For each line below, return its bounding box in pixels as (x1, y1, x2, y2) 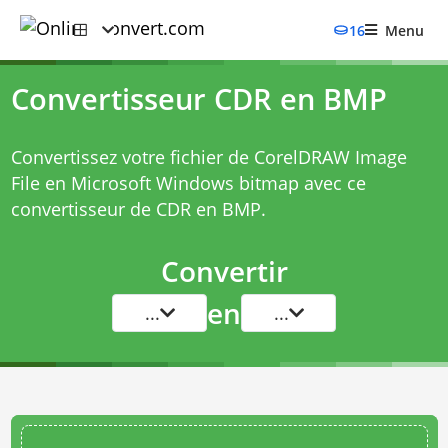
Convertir (160, 252, 288, 290)
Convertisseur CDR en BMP (10, 79, 387, 119)
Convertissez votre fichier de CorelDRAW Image (10, 145, 407, 169)
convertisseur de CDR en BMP (10, 197, 261, 221)
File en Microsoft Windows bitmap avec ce (10, 171, 366, 195)
